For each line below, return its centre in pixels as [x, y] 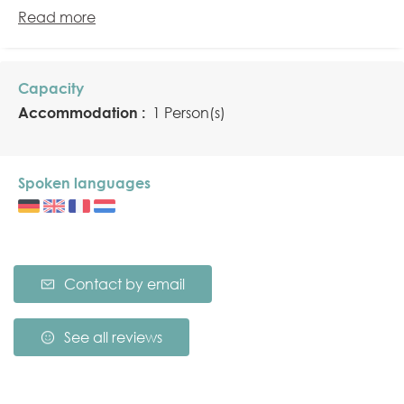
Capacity [51, 89]
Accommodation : [83, 113]
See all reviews [113, 338]
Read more [57, 18]
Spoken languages [84, 184]
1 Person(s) [187, 113]
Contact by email [124, 285]
